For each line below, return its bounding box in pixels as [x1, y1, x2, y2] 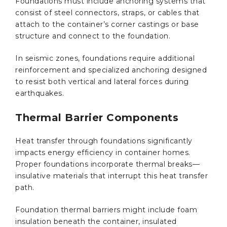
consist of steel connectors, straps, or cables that [15, 8, 200, 17]
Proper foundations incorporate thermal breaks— [15, 159, 200, 169]
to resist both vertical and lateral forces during [15, 77, 189, 86]
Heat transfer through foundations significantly [15, 136, 193, 145]
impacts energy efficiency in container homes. [15, 147, 191, 157]
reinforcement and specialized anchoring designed [15, 65, 207, 74]
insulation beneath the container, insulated [15, 216, 177, 226]
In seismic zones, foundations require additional [15, 53, 195, 63]
